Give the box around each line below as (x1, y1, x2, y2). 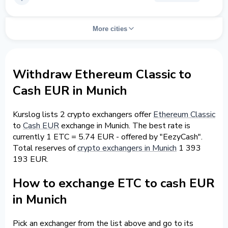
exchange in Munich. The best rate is (59, 120, 190, 131)
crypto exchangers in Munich (77, 142, 177, 154)
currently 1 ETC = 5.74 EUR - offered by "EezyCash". (13, 131, 203, 142)
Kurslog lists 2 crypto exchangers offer (13, 108, 153, 120)
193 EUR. (13, 153, 48, 165)
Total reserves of (13, 142, 77, 154)
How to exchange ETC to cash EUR (13, 175, 215, 191)
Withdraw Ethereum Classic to (13, 66, 191, 82)
